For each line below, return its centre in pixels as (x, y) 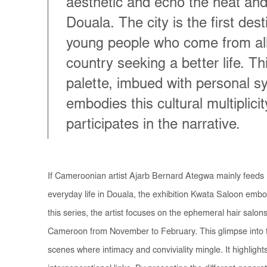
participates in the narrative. (153, 125)
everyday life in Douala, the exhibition (119, 195)
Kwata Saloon (217, 195)
